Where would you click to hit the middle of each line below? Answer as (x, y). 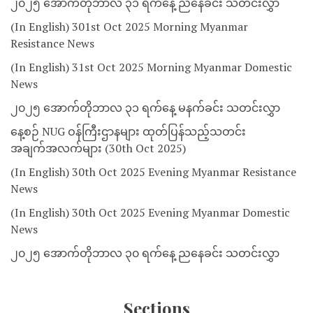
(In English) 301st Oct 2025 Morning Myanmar (129, 27)
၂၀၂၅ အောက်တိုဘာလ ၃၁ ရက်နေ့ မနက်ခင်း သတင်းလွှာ (145, 108)
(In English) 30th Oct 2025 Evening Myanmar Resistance (153, 172)
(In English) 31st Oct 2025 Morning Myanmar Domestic (151, 67)
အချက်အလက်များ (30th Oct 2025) (98, 148)
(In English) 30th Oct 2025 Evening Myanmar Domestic (150, 213)
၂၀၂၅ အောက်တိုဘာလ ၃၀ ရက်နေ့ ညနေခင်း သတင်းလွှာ (145, 253)
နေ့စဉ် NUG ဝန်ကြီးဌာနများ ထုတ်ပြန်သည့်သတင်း (128, 132)
